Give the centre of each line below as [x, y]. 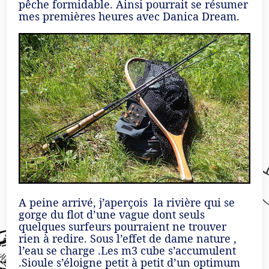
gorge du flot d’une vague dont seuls [112, 215]
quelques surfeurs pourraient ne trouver [122, 227]
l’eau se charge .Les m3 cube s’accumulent [127, 251]
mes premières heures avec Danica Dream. [129, 16]
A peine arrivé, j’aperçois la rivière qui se [127, 203]
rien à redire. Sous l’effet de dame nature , [128, 239]
